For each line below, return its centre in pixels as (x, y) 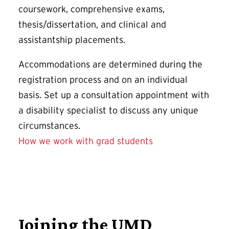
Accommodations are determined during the (110, 64)
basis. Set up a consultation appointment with (114, 95)
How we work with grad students (86, 141)
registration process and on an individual (103, 79)
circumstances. (49, 125)
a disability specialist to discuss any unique (108, 110)
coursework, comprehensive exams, (91, 9)
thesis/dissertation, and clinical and (92, 24)
